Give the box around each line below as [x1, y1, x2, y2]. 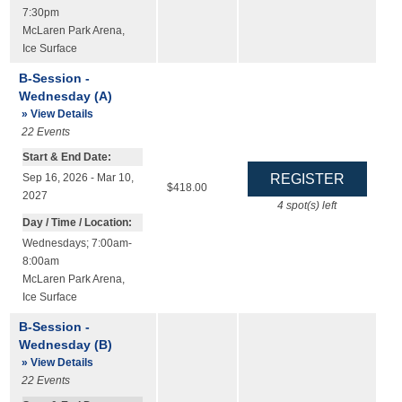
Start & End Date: [22, 152, 111, 163]
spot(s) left [284, 199, 337, 211]
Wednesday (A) [18, 88, 112, 103]
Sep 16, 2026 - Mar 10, [22, 172, 134, 184]
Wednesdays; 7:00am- [22, 237, 132, 249]
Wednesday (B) [18, 336, 112, 352]
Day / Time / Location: [22, 216, 132, 228]
